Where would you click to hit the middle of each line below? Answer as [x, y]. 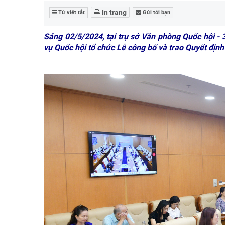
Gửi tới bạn [156, 12]
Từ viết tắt [71, 12]
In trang [114, 12]
